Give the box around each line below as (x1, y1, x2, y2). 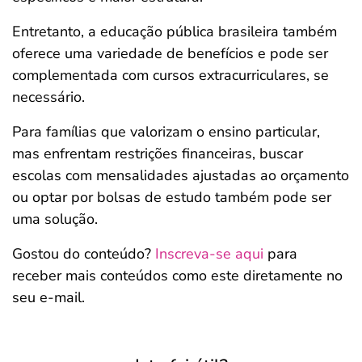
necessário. (12, 87, 85, 107)
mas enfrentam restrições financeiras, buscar (12, 144, 303, 163)
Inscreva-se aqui (155, 244, 263, 263)
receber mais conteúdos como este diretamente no (12, 266, 343, 285)
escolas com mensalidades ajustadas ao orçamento (12, 166, 349, 185)
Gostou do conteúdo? (12, 244, 155, 263)
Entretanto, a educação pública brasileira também (12, 22, 337, 41)
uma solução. (12, 209, 98, 229)
